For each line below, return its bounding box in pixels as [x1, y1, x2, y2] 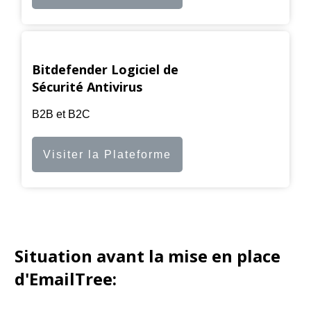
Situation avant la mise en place [15, 244, 280, 267]
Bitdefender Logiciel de [32, 60, 178, 78]
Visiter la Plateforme [43, 148, 171, 160]
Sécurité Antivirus [32, 78, 142, 95]
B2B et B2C [32, 108, 90, 120]
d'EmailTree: [15, 267, 117, 290]
